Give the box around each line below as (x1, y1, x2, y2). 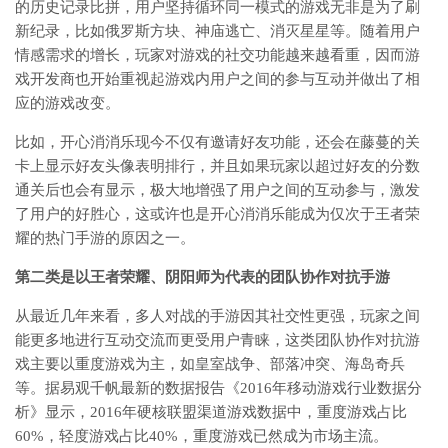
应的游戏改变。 (15, 95, 120, 112)
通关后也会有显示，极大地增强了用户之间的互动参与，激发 (15, 182, 420, 199)
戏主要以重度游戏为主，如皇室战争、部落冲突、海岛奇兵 (15, 356, 405, 373)
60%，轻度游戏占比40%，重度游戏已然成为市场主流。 (15, 428, 388, 445)
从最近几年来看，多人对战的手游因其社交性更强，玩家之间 (15, 308, 420, 325)
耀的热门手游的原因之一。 (15, 230, 195, 247)
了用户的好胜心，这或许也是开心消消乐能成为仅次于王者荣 (15, 206, 420, 223)
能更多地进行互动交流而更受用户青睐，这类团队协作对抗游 (15, 332, 420, 349)
